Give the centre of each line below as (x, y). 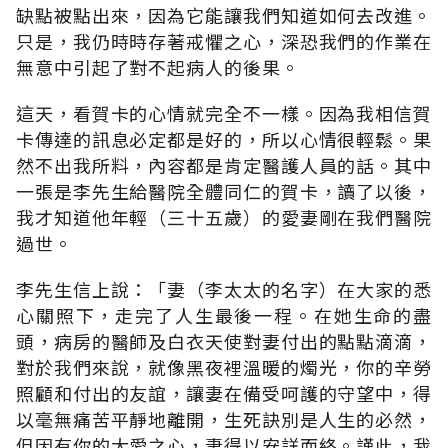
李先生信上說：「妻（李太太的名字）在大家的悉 (224, 288)
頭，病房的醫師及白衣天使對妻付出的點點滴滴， (224, 340)
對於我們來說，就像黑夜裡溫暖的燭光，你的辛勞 (224, 366)
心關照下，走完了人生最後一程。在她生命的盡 (224, 314)
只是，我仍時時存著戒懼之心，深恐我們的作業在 (224, 40)
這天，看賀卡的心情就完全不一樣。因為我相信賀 (224, 112)
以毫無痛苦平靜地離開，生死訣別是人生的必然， (224, 418)
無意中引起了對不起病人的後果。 (158, 66)
